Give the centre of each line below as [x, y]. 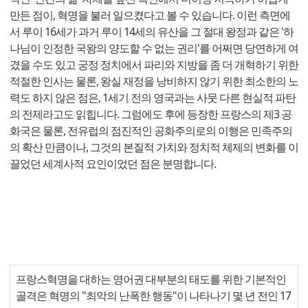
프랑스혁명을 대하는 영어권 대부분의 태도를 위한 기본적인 [151, 279]
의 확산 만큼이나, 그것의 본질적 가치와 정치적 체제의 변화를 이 [154, 147]
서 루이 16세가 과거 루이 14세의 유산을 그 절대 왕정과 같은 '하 [152, 31]
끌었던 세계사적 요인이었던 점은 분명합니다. [116, 163]
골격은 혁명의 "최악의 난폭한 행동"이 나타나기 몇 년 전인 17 [153, 295]
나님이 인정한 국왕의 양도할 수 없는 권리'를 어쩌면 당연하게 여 [154, 48]
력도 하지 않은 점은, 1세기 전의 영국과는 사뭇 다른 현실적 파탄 [153, 97]
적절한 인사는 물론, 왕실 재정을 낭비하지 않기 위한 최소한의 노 [154, 81]
